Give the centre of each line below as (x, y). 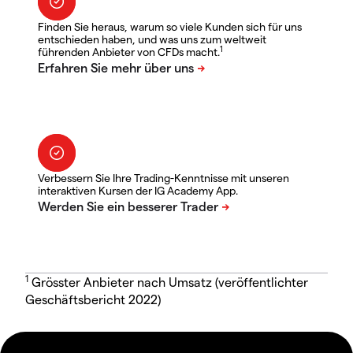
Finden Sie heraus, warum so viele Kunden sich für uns (170, 27)
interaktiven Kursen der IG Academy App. (138, 191)
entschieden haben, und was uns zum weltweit (152, 39)
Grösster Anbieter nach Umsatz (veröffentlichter (168, 282)
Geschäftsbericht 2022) (93, 299)
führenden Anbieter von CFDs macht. (129, 52)
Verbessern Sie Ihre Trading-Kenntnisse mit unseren (163, 178)
